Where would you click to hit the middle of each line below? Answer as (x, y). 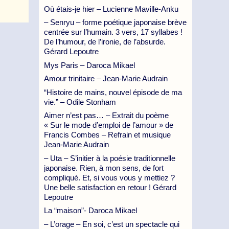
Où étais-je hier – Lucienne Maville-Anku (111, 9)
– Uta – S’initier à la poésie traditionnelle (110, 158)
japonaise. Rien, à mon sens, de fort (104, 168)
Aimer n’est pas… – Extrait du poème (106, 115)
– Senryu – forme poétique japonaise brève (115, 22)
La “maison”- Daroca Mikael (90, 210)
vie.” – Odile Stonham (80, 102)
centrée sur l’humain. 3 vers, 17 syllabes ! (113, 32)
